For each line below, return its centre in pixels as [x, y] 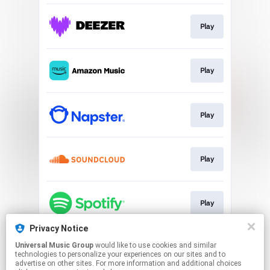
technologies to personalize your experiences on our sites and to [120, 254]
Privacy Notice [59, 228]
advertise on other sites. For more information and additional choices [128, 263]
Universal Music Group [54, 245]
